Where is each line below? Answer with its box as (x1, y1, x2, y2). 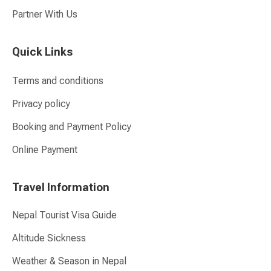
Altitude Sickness (12, 232, 86, 244)
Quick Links (12, 45, 73, 59)
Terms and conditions (12, 75, 103, 87)
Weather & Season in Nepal (12, 255, 126, 267)
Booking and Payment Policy (12, 121, 131, 133)
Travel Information (12, 181, 109, 194)
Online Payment (12, 144, 77, 156)
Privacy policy (12, 98, 70, 110)
